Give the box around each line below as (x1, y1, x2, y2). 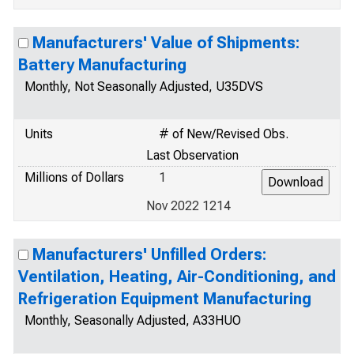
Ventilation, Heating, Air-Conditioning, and (18, 267, 336, 286)
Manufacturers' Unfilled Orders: (32, 245, 266, 264)
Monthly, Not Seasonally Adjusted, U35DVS (24, 79, 263, 94)
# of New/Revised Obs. (159, 126, 288, 141)
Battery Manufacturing (18, 55, 186, 74)
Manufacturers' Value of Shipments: (32, 33, 299, 52)
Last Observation (146, 148, 239, 163)
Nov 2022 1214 (146, 198, 231, 213)
